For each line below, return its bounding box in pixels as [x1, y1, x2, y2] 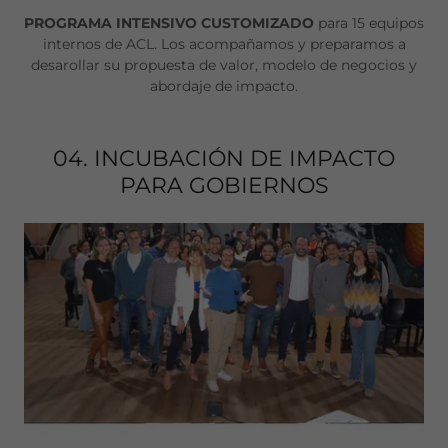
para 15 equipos [318, 14, 424, 33]
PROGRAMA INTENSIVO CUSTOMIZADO [24, 14, 318, 33]
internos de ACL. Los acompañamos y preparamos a [42, 35, 406, 54]
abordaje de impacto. [150, 77, 298, 96]
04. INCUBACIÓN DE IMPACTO [53, 145, 395, 173]
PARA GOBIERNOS [119, 172, 329, 200]
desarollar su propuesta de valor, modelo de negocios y [31, 56, 417, 75]
